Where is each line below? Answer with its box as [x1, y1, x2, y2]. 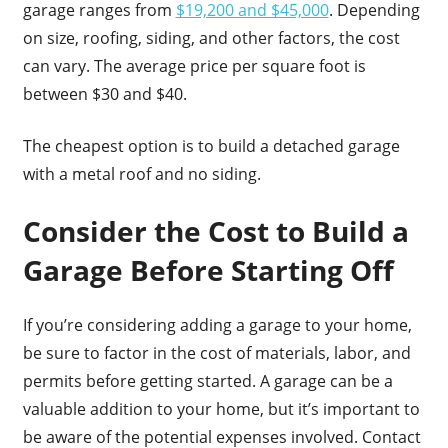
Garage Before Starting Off [22, 251, 394, 290]
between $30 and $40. [22, 83, 187, 106]
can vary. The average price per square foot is [22, 55, 366, 78]
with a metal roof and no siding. [22, 163, 261, 186]
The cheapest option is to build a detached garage [22, 135, 400, 158]
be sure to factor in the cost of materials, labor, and [22, 342, 411, 365]
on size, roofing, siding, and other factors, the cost [22, 27, 400, 50]
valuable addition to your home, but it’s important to [22, 398, 420, 421]
